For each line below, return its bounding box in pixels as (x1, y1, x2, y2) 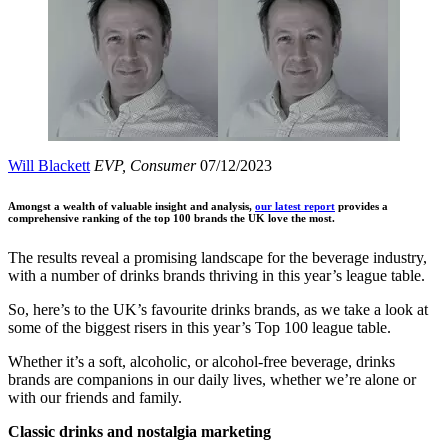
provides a (335, 199, 388, 212)
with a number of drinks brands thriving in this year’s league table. (8, 266, 425, 284)
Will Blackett (8, 156, 90, 174)
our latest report (255, 199, 335, 212)
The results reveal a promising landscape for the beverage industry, (8, 248, 427, 266)
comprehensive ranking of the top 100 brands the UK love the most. (8, 211, 335, 224)
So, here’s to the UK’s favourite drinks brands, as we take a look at (8, 300, 428, 318)
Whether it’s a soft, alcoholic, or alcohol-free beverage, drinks (8, 352, 395, 370)
